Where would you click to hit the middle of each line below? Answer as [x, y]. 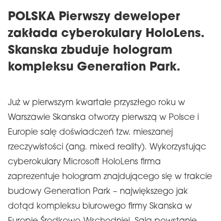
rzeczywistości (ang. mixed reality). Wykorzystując [107, 147]
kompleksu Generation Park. [94, 68]
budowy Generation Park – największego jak [98, 192]
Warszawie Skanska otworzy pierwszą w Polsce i [103, 118]
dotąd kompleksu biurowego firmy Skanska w [100, 206]
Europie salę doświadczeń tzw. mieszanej [90, 132]
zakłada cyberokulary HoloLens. [106, 34]
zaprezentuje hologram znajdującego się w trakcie [110, 177]
